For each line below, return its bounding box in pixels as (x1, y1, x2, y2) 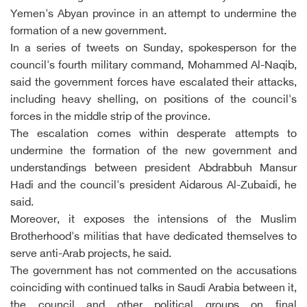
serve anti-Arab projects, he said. (10, 248, 171, 261)
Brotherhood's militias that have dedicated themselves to (10, 231, 297, 244)
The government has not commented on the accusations (10, 265, 297, 278)
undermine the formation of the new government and (10, 145, 297, 158)
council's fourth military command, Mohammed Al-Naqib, (10, 60, 297, 73)
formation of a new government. (10, 25, 167, 38)
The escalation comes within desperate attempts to (10, 128, 297, 141)
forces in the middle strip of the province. (10, 111, 210, 124)
